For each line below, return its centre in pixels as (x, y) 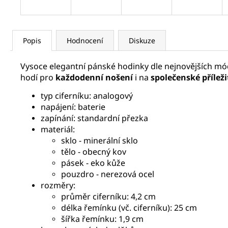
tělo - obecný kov (94, 152)
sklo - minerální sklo (99, 140)
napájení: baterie (73, 107)
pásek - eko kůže (93, 163)
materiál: (58, 129)
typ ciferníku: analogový (87, 96)
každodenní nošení (94, 77)
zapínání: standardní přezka (94, 118)
